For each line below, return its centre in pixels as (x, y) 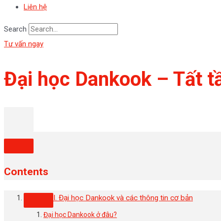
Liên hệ (35, 7)
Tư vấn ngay (24, 44)
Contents (26, 172)
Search (15, 29)
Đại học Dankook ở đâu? (80, 215)
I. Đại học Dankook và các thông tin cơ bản (123, 198)
